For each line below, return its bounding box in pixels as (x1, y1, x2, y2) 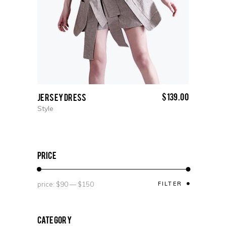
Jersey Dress (37, 91, 87, 102)
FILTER (157, 180, 182, 187)
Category (37, 214, 72, 224)
